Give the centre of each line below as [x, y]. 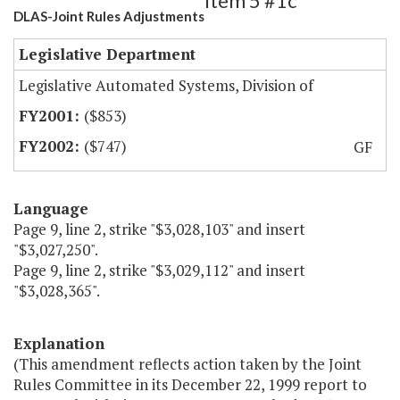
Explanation [59, 344]
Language [51, 209]
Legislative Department [107, 54]
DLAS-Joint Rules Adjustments [109, 17]
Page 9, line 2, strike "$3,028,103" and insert [159, 229]
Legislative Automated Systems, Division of [166, 86]
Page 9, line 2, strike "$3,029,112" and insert [159, 271]
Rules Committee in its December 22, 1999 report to [190, 385]
